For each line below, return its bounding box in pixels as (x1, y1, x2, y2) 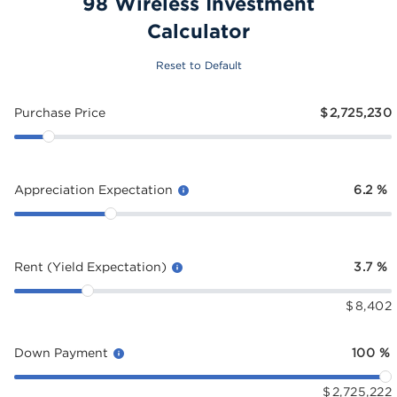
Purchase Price (14, 105, 105, 119)
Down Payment (14, 346, 112, 359)
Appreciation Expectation (14, 183, 176, 196)
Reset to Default (155, 59, 242, 71)
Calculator (147, 19, 250, 42)
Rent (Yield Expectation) (14, 260, 170, 273)
